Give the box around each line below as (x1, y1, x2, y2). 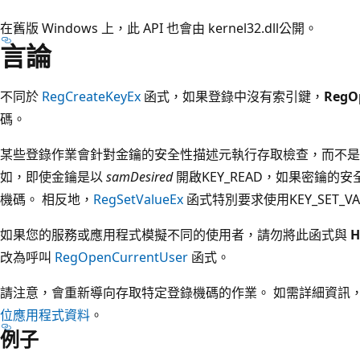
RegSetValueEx (93, 190, 183, 208)
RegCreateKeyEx (42, 87, 141, 105)
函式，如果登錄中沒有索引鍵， (141, 87, 324, 105)
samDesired (106, 167, 173, 186)
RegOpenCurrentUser (55, 247, 188, 266)
